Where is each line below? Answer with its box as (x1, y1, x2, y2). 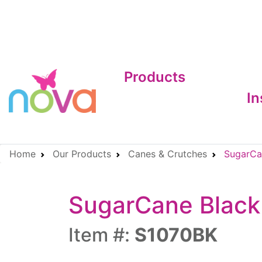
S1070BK (135, 223, 218, 246)
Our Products (53, 148, 111, 160)
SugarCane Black (68, 191, 260, 219)
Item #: (68, 223, 135, 246)
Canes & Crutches (128, 148, 207, 160)
